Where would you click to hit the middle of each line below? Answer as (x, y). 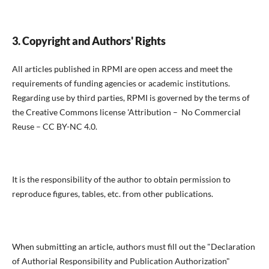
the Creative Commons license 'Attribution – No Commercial (126, 112)
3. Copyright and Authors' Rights (89, 41)
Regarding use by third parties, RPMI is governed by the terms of (131, 98)
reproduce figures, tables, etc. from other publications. (112, 194)
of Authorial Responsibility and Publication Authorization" (121, 261)
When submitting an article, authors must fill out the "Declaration (133, 247)
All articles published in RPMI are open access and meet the (122, 69)
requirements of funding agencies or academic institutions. (121, 83)
